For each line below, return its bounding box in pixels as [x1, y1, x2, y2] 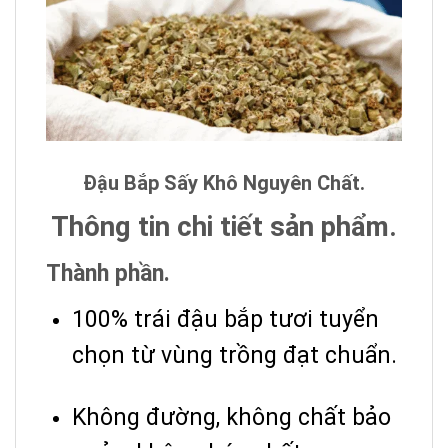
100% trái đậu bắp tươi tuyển [72, 305, 379, 333]
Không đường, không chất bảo [72, 403, 391, 431]
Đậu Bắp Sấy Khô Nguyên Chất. [83, 170, 365, 195]
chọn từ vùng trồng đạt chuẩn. [72, 341, 397, 369]
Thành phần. [46, 259, 170, 287]
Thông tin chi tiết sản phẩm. [51, 209, 397, 243]
